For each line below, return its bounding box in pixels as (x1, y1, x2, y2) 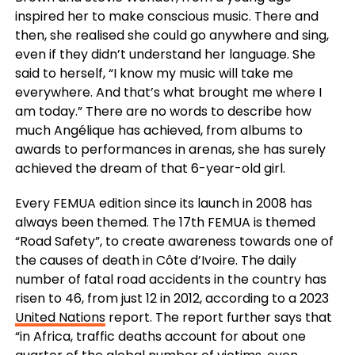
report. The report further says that (105, 307, 332, 326)
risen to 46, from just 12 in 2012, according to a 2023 (14, 288, 329, 307)
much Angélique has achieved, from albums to (14, 120, 303, 139)
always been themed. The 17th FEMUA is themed (14, 212, 315, 231)
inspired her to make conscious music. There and (14, 6, 319, 25)
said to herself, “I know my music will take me (14, 63, 293, 82)
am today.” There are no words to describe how (14, 101, 311, 120)
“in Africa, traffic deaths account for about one (14, 326, 306, 345)
